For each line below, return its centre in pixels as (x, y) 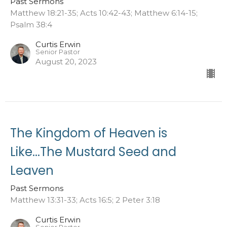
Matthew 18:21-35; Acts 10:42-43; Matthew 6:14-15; (104, 13)
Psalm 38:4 (31, 24)
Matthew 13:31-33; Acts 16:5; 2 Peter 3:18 (85, 200)
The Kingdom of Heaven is (89, 133)
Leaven (32, 170)
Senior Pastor (58, 52)
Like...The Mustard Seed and (93, 152)
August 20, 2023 (66, 61)
